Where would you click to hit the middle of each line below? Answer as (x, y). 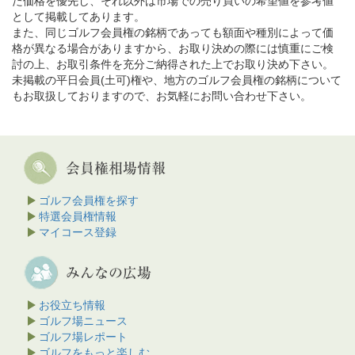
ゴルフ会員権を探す (89, 200)
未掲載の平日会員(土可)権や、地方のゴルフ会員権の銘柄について (177, 80)
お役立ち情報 (72, 305)
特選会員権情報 (78, 216)
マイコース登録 (78, 232)
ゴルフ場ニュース (83, 321)
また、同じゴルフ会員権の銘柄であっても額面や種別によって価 (173, 32)
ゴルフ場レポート (83, 336)
